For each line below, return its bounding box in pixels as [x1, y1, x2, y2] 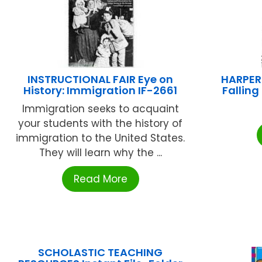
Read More [73, 172, 127, 187]
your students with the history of [18, 116, 183, 131]
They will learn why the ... [39, 146, 162, 160]
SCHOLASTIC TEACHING [38, 245, 163, 260]
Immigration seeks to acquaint [22, 102, 179, 116]
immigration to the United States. [16, 131, 185, 146]
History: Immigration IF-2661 [23, 83, 178, 98]
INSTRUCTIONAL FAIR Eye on [27, 72, 174, 87]
